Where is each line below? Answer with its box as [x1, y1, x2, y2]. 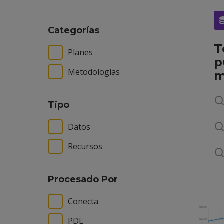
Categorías [48, 25, 99, 36]
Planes [68, 47, 93, 58]
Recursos [68, 141, 102, 152]
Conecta [68, 196, 98, 207]
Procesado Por [48, 174, 118, 185]
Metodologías [68, 66, 120, 77]
